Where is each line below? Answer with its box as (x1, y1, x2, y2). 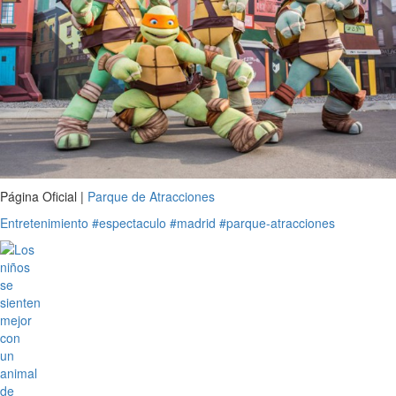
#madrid (170, 213, 216, 232)
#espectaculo (92, 213, 166, 232)
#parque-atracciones (219, 213, 335, 232)
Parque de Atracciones (88, 187, 215, 205)
